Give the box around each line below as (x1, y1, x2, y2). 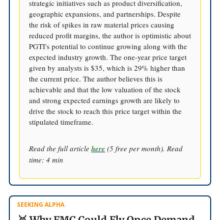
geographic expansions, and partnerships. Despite (29, 8, 181, 19)
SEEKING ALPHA (17, 200, 64, 209)
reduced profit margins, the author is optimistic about (29, 30, 191, 40)
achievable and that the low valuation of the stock (29, 84, 181, 94)
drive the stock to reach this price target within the (29, 106, 182, 116)
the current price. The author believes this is (29, 73, 163, 83)
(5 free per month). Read (105, 143, 183, 153)
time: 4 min (29, 154, 63, 165)
